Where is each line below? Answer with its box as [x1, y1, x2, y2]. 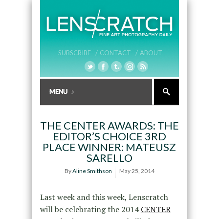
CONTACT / [99, 49, 138, 57]
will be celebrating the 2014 [40, 204, 141, 215]
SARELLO [86, 151, 132, 165]
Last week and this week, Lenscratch [40, 192, 168, 203]
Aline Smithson [72, 167, 112, 175]
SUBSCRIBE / [58, 49, 98, 57]
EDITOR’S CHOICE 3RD [52, 130, 166, 143]
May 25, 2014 [119, 167, 154, 175]
